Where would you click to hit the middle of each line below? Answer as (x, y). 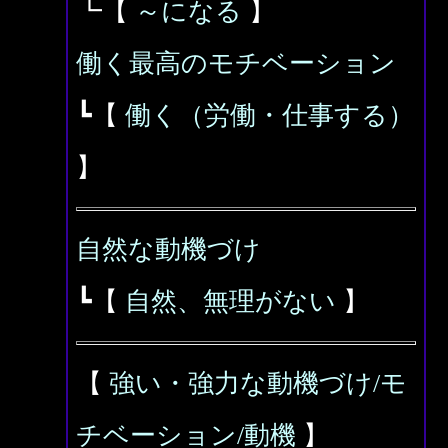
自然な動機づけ (168, 249)
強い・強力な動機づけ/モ (258, 383)
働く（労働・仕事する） (269, 115)
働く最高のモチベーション (236, 63)
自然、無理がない (230, 301)
